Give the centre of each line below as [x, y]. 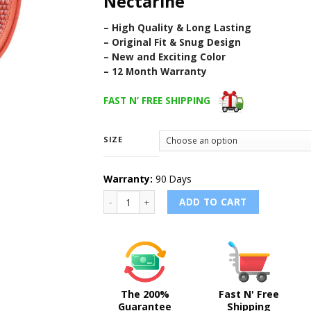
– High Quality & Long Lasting [177, 27]
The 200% [145, 294]
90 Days [172, 178]
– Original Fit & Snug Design [172, 42]
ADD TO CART [213, 202]
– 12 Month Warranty [155, 71]
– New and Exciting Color [165, 56]
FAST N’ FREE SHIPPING [161, 101]
